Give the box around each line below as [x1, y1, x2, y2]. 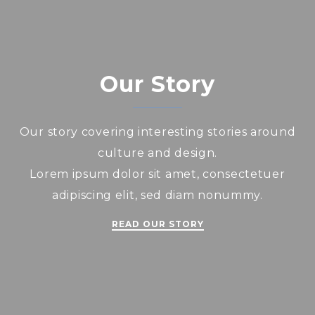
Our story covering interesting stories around [19, 125, 296, 139]
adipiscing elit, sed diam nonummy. [52, 188, 263, 202]
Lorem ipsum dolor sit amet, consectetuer [30, 167, 285, 181]
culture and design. [97, 146, 218, 160]
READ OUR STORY [111, 219, 204, 229]
